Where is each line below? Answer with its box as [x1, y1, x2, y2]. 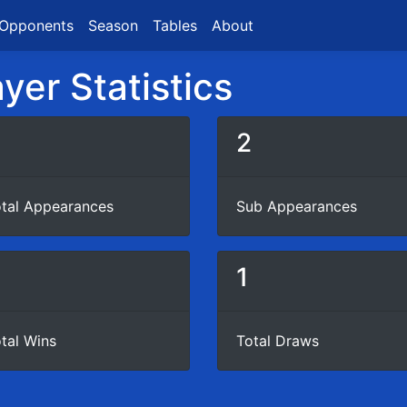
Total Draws [236, 332, 319, 350]
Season [88, 16, 138, 35]
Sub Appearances [236, 197, 357, 215]
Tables [153, 16, 197, 35]
